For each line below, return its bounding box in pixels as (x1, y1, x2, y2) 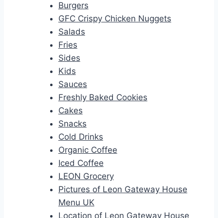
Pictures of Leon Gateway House (58, 184, 187, 195)
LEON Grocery (58, 171, 114, 182)
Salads (58, 27, 85, 37)
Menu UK (58, 198, 94, 208)
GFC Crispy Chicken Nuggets (58, 14, 171, 24)
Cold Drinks (58, 132, 103, 142)
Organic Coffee (58, 145, 117, 155)
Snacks (58, 119, 87, 129)
